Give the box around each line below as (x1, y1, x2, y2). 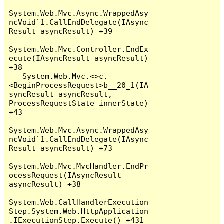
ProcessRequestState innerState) (9, 98, 149, 107)
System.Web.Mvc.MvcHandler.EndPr (9, 161, 149, 170)
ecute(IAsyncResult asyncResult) (9, 53, 149, 62)
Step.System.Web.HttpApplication (9, 206, 149, 215)
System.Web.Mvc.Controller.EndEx (9, 44, 149, 53)
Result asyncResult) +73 (9, 143, 113, 152)
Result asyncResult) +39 (9, 26, 113, 35)
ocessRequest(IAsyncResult (9, 170, 122, 179)
